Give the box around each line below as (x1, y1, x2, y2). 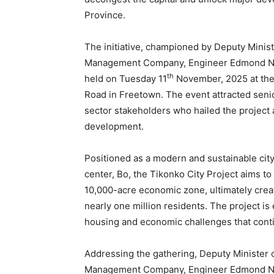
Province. (84, 9, 125, 21)
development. (84, 120, 144, 132)
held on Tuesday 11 (84, 73, 167, 84)
